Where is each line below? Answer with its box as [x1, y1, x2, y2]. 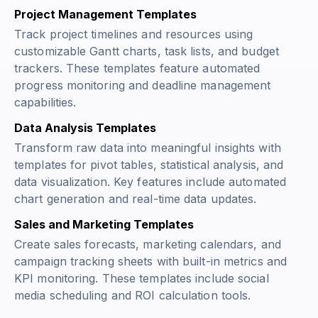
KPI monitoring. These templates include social [14, 271, 269, 286]
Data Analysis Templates [14, 121, 156, 136]
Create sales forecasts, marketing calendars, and [14, 237, 281, 252]
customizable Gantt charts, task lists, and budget [14, 44, 279, 59]
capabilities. [14, 95, 77, 110]
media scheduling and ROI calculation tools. [14, 288, 251, 303]
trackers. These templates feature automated [14, 61, 261, 76]
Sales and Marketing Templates [14, 217, 194, 232]
